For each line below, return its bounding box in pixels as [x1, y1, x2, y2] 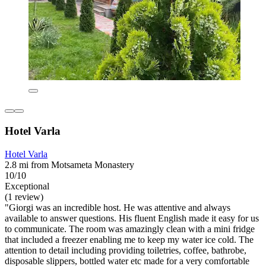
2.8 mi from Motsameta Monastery [5, 159, 134, 170]
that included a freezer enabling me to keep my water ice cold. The [5, 234, 254, 245]
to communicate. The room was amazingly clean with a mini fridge [5, 223, 255, 234]
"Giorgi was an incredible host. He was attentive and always [5, 202, 230, 213]
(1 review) [5, 191, 43, 202]
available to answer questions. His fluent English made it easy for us [5, 213, 259, 223]
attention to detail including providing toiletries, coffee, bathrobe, [5, 245, 246, 255]
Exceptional [5, 180, 49, 191]
